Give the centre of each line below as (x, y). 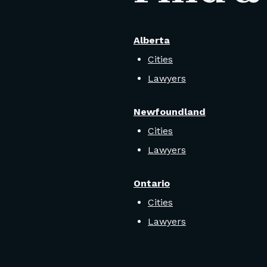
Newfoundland (170, 112)
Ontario (152, 184)
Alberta (152, 41)
